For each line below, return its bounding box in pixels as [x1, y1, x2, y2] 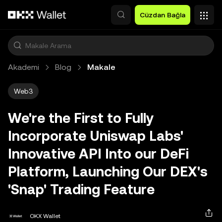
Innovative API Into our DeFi [8, 146, 189, 162]
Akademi [8, 62, 39, 72]
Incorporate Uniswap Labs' [8, 128, 183, 144]
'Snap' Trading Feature [8, 181, 155, 197]
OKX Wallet [30, 213, 60, 220]
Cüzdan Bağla [140, 11, 185, 19]
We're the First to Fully [8, 110, 154, 126]
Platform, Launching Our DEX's [8, 164, 208, 179]
